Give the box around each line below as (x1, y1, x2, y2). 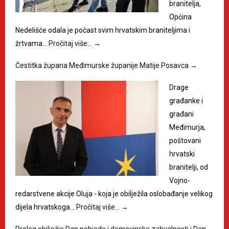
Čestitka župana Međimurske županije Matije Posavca (15, 61, 190, 70)
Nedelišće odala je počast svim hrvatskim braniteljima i (15, 26, 190, 34)
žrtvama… (15, 39, 49, 48)
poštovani (169, 136, 201, 145)
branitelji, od (169, 163, 208, 171)
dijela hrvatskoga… (15, 202, 76, 211)
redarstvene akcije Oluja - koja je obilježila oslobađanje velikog (15, 189, 213, 198)
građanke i (169, 96, 203, 105)
